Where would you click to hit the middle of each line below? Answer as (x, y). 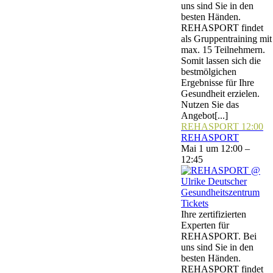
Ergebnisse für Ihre (218, 83)
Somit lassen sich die (221, 61)
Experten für (205, 225)
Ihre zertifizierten (214, 214)
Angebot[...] (204, 115)
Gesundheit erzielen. (220, 94)
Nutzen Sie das (210, 105)
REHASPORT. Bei (219, 236)
